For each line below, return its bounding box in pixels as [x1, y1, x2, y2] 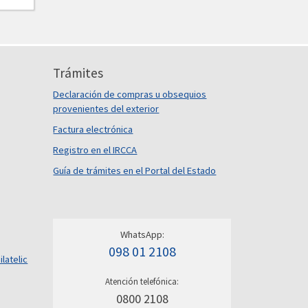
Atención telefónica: [105, 276, 179, 287]
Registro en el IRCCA [53, 144, 137, 156]
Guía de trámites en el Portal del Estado [53, 164, 217, 177]
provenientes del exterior [53, 102, 159, 115]
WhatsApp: [120, 228, 164, 241]
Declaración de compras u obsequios [53, 88, 207, 100]
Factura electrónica [53, 123, 133, 135]
